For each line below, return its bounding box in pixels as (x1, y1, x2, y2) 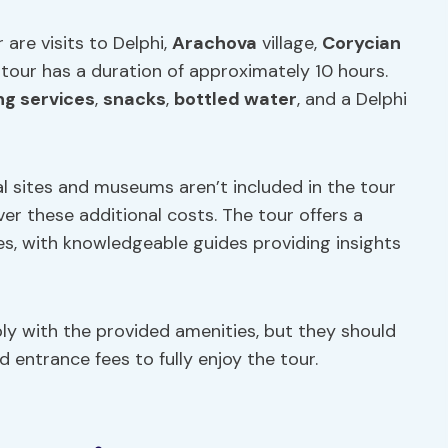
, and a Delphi (297, 87, 407, 111)
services (16, 87, 95, 111)
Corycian (322, 31, 401, 55)
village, (257, 31, 322, 55)
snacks (103, 87, 166, 111)
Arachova (172, 31, 257, 55)
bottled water (174, 87, 297, 111)
